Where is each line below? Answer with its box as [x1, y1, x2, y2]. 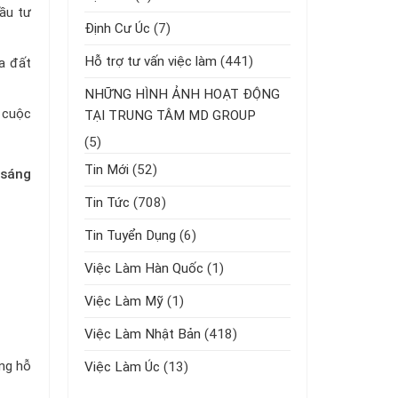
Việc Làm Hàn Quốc [84, 259, 203, 276]
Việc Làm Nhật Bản [84, 325, 201, 342]
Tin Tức [84, 194, 130, 211]
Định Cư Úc [84, 20, 150, 36]
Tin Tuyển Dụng [84, 227, 176, 243]
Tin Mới [84, 161, 129, 178]
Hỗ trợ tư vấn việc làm [84, 52, 217, 69]
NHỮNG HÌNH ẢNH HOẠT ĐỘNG [84, 85, 280, 102]
